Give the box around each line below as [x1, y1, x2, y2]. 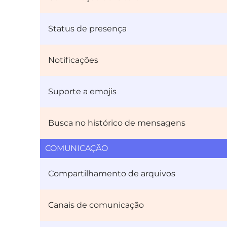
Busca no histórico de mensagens [48, 118, 186, 128]
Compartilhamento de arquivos [48, 169, 176, 179]
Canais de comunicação [48, 200, 144, 210]
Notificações [48, 55, 99, 65]
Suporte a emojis [48, 87, 117, 97]
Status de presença [48, 24, 127, 34]
